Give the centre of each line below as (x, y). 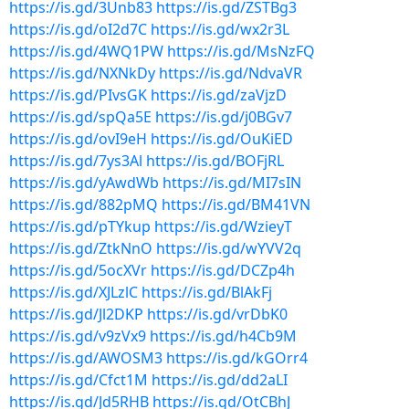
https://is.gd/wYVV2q (229, 248)
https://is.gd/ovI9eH (78, 139)
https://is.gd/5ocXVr (78, 270)
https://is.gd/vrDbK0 (217, 314)
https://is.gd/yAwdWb (84, 183)
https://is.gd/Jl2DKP (76, 314)
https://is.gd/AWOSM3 (86, 358)
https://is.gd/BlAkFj (207, 292)
